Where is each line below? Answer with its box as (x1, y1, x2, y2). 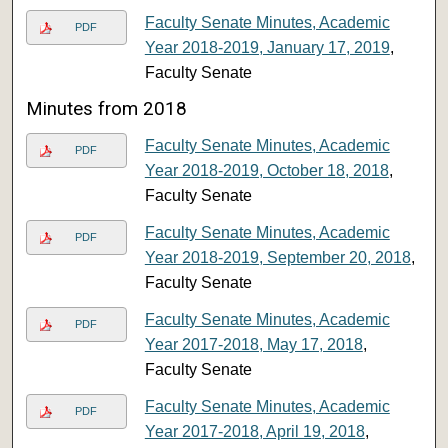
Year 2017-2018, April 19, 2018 (144, 422, 365, 440)
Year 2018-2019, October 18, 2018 (144, 161, 389, 179)
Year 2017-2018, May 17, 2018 (144, 335, 363, 353)
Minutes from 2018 (26, 97, 188, 120)
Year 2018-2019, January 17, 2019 (144, 38, 390, 56)
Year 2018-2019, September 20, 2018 (144, 248, 411, 266)
